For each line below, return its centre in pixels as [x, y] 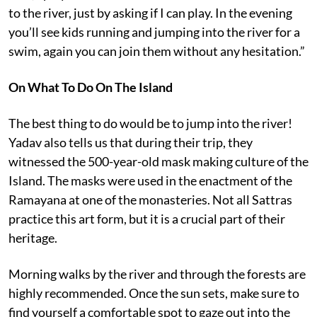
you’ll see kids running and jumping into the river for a [154, 31]
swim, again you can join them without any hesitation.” [157, 51]
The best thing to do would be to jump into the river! [150, 123]
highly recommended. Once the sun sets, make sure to [154, 293]
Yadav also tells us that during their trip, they [131, 142]
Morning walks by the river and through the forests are [157, 273]
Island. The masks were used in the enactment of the [150, 180]
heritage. [33, 237]
